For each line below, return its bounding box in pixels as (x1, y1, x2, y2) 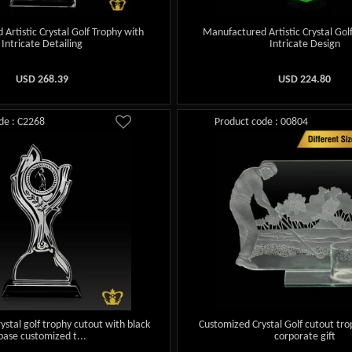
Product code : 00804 (214, 115, 308, 128)
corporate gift (273, 331, 335, 343)
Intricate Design (269, 38, 340, 50)
